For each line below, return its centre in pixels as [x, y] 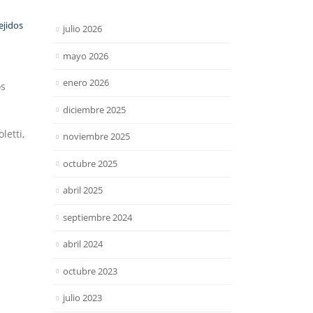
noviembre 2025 [96, 137]
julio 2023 [82, 298]
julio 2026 [82, 29]
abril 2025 [83, 190]
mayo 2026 [86, 56]
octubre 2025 [90, 163]
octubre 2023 [90, 271]
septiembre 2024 [97, 217]
